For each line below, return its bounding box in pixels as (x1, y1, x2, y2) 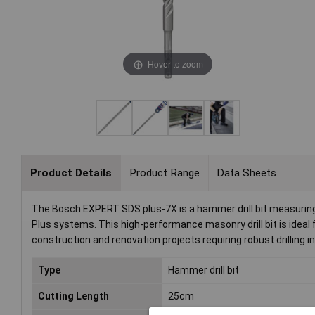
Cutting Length (38, 290, 109, 302)
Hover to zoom (147, 57, 203, 70)
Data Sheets (217, 166, 277, 179)
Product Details (30, 166, 112, 179)
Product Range (129, 166, 200, 179)
